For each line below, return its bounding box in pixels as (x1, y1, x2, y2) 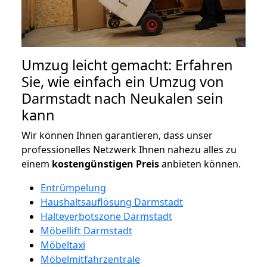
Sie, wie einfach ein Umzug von (21, 72, 224, 91)
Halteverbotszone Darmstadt (41, 209, 172, 223)
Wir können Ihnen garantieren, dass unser (21, 128, 213, 142)
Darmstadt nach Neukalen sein (21, 88, 223, 108)
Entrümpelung (41, 181, 106, 194)
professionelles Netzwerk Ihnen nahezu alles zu (21, 142, 237, 156)
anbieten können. (159, 157, 241, 170)
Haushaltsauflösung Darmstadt (41, 195, 183, 209)
